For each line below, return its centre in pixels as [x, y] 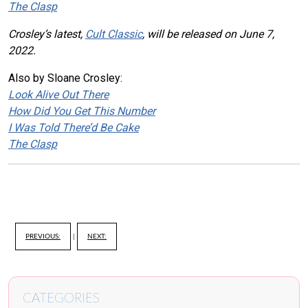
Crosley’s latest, [47, 34]
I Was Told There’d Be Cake [74, 127]
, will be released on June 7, [208, 34]
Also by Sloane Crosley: [65, 78]
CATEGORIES [61, 298]
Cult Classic [114, 34]
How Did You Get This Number [82, 111]
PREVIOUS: [43, 236]
